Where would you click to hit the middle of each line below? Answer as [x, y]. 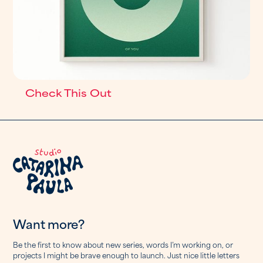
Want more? [49, 224]
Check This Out [69, 92]
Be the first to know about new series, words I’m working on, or [123, 245]
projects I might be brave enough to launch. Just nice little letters [127, 255]
